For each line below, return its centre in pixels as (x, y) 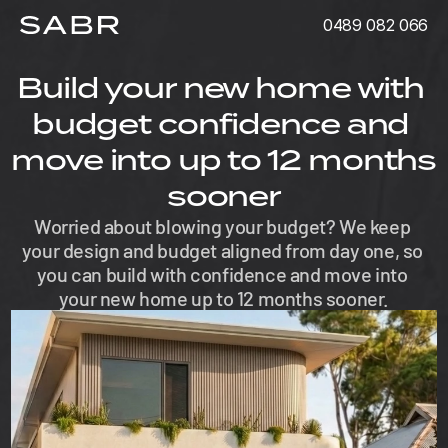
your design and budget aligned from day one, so (222, 250)
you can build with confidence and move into (222, 274)
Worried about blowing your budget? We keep (222, 226)
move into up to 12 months (224, 160)
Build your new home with (220, 88)
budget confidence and (220, 124)
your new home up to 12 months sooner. (224, 298)
